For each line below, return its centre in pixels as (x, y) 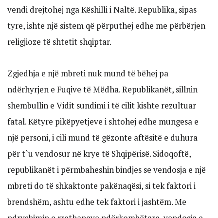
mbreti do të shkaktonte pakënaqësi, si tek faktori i (101, 185)
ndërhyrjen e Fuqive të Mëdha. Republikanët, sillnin (102, 89)
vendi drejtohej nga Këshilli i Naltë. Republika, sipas (102, 9)
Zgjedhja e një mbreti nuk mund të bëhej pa (88, 73)
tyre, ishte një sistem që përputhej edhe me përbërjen (106, 25)
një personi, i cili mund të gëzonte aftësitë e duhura (102, 137)
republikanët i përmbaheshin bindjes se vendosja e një (107, 169)
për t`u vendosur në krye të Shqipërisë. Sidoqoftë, (99, 153)
